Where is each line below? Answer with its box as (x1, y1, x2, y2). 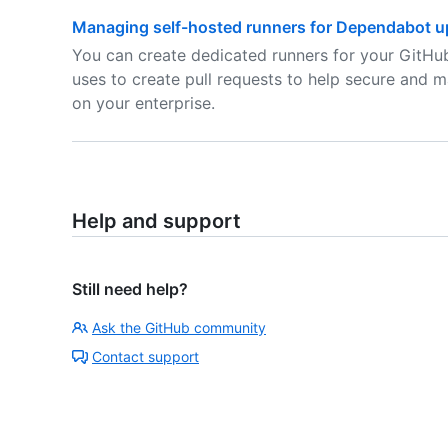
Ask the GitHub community (92, 319, 266, 336)
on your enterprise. (72, 93, 215, 113)
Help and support (72, 209, 241, 233)
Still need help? (72, 279, 188, 299)
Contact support (92, 348, 199, 365)
